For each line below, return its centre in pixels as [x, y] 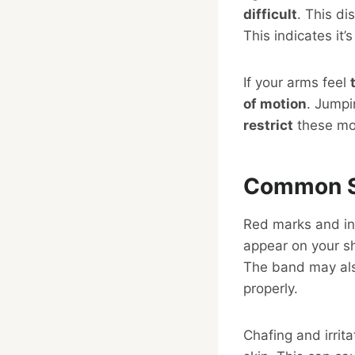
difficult [270, 14]
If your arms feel [297, 82]
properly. [271, 288]
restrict [268, 125]
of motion [275, 103]
